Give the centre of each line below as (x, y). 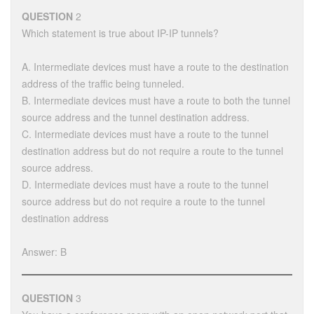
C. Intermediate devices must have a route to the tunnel (145, 134)
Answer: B (44, 251)
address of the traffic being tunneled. (103, 83)
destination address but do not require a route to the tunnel (152, 150)
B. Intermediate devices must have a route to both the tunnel (156, 100)
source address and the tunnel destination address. (136, 117)
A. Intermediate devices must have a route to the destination (155, 66)
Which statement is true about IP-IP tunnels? (120, 33)
